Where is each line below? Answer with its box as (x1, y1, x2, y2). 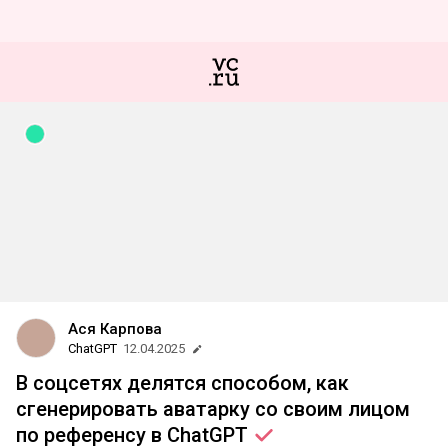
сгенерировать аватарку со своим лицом (16, 397, 410, 421)
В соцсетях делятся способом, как (16, 371, 349, 395)
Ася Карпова (68, 320, 162, 338)
